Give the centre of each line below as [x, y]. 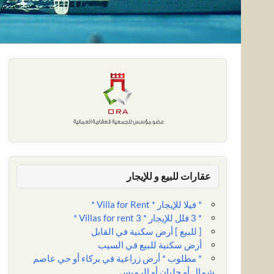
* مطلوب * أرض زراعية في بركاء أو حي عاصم [117, 258]
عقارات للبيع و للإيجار [169, 176]
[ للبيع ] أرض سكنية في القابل [146, 231]
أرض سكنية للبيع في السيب [150, 244]
